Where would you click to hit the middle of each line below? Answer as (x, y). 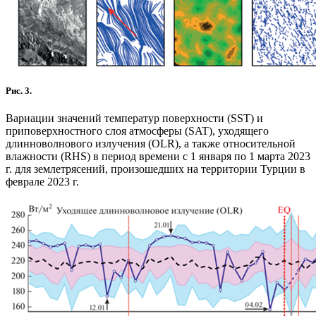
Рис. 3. (19, 91)
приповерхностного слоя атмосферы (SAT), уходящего (137, 131)
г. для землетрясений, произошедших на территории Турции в (156, 169)
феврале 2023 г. (42, 182)
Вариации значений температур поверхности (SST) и (134, 119)
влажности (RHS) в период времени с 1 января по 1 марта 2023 (158, 157)
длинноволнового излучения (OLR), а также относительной (151, 144)
